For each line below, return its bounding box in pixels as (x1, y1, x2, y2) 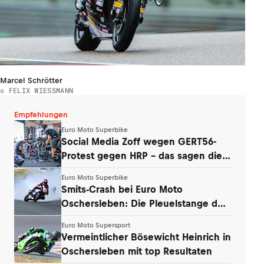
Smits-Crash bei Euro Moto (61, 183, 183, 194)
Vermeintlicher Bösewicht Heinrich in (61, 231, 231, 242)
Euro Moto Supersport (61, 221, 130, 229)
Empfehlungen (14, 110, 68, 120)
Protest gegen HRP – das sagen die (61, 150, 222, 161)
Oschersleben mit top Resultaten (61, 245, 212, 256)
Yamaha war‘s (61, 212, 124, 223)
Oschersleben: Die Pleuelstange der (61, 197, 227, 209)
